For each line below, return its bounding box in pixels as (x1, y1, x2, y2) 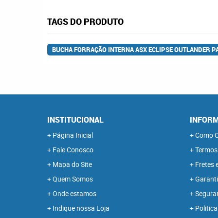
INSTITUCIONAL (47, 114, 104, 125)
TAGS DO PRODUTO (47, 16, 124, 27)
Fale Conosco (53, 145, 93, 154)
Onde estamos (53, 189, 96, 198)
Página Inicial (53, 130, 93, 140)
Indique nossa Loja (53, 203, 109, 213)
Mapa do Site (53, 160, 92, 169)
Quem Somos (53, 174, 93, 183)
